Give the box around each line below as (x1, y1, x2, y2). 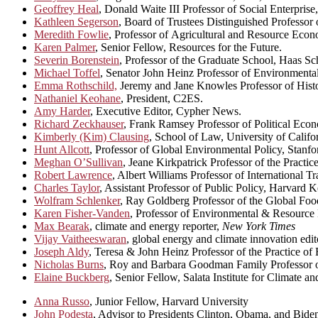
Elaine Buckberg (34, 271, 109, 284)
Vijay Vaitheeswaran (34, 233, 126, 246)
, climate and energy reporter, (89, 220, 222, 233)
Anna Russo (34, 295, 89, 308)
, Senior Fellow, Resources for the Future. (95, 41, 282, 54)
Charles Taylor (34, 182, 99, 194)
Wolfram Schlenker (34, 194, 120, 207)
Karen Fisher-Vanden (34, 207, 130, 220)
